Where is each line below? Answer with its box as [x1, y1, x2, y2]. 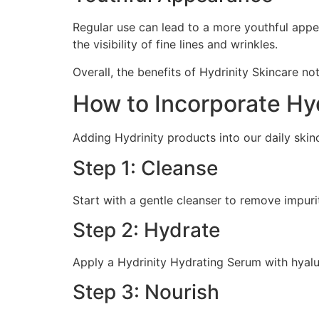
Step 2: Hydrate [73, 218, 220, 243]
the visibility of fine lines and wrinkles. [73, 37, 278, 52]
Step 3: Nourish [73, 280, 219, 305]
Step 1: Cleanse [73, 155, 218, 180]
